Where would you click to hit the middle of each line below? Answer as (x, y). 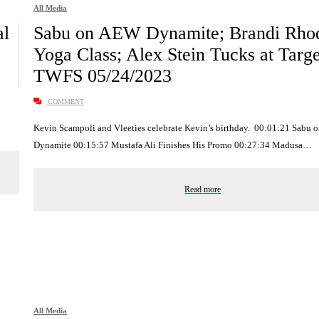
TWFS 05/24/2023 (103, 76)
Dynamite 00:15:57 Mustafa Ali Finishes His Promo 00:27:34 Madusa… (173, 145)
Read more (203, 190)
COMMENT (65, 102)
